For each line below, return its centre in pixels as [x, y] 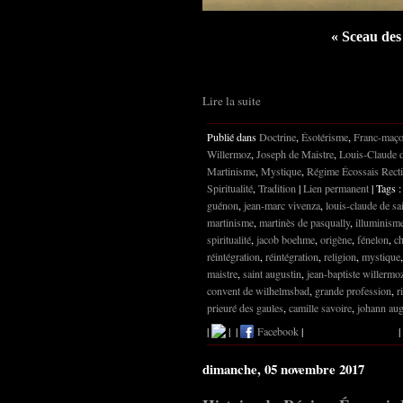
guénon [223, 205]
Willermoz [229, 153]
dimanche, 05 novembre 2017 [283, 368]
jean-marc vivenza [282, 205]
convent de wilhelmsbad [258, 290]
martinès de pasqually [304, 222]
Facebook [276, 331]
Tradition [277, 188]
